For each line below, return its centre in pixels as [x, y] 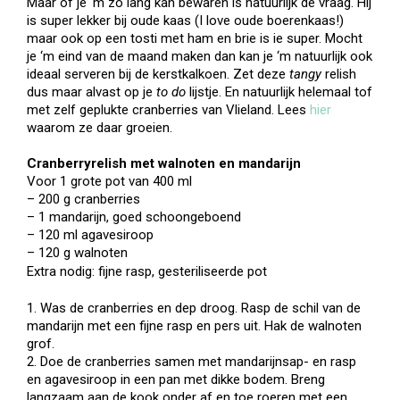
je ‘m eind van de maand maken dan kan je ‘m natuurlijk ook [200, 56]
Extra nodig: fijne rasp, [92, 271]
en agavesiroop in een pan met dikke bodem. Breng [176, 379]
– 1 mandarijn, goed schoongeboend [134, 217]
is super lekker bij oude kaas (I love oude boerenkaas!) [185, 21]
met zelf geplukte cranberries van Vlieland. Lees [168, 110]
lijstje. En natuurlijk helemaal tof [279, 92]
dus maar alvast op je [92, 92]
